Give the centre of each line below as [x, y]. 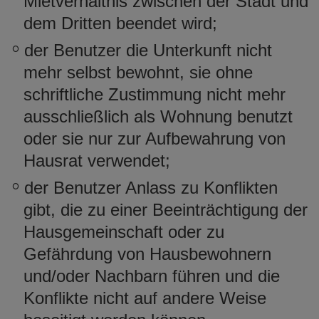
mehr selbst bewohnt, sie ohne [138, 72]
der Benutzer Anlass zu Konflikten [151, 187]
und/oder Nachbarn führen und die [152, 276]
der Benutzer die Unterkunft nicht [148, 50]
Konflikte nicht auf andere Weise [145, 298]
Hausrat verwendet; [97, 160]
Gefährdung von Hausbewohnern [147, 253]
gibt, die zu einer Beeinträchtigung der [166, 209]
